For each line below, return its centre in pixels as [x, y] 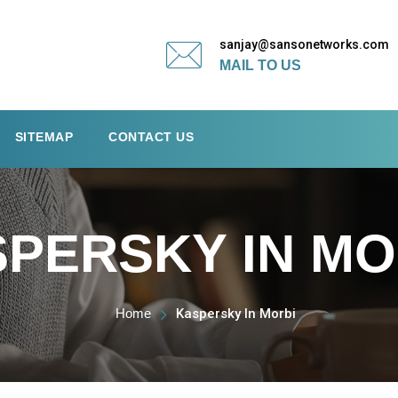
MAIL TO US [260, 65]
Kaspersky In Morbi [236, 314]
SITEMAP [44, 137]
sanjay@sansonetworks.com [304, 44]
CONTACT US [151, 137]
